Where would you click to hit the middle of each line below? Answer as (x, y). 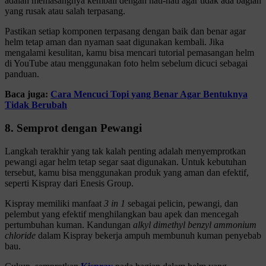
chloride (20, 235)
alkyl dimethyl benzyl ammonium (195, 224)
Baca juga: (28, 94)
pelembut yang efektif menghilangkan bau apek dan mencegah (122, 214)
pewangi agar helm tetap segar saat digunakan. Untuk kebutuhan (126, 161)
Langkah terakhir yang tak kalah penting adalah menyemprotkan (125, 151)
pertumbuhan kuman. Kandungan (69, 224)
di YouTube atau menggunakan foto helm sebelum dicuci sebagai (126, 64)
